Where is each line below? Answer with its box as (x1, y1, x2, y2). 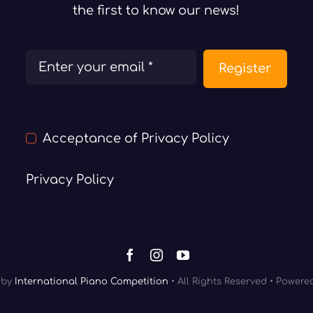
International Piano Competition (14, 276, 168, 286)
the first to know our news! (73, 3, 240, 17)
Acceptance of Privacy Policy (43, 131, 230, 145)
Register (219, 61, 272, 75)
